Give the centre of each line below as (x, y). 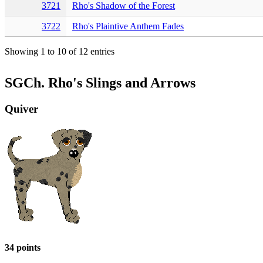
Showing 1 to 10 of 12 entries (60, 51)
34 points (23, 247)
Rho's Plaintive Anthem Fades (128, 26)
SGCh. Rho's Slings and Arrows (100, 82)
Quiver (21, 109)
